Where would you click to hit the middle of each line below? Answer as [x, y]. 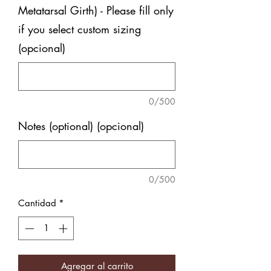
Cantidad [37, 203]
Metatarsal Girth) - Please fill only [96, 11]
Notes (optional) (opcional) [81, 126]
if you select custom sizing [80, 29]
